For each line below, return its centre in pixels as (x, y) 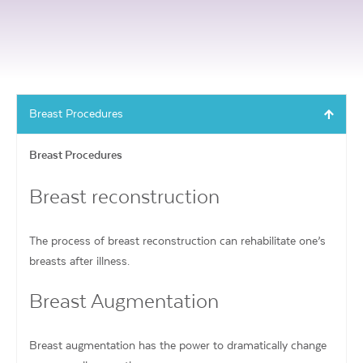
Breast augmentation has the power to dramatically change (178, 345)
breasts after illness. (79, 261)
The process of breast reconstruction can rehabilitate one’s (177, 240)
